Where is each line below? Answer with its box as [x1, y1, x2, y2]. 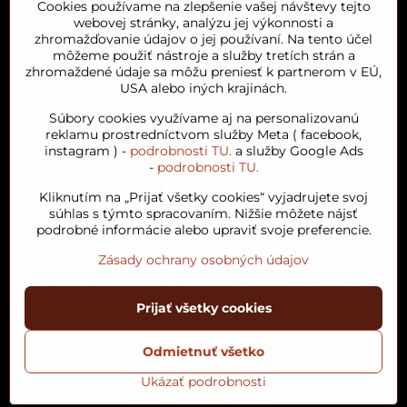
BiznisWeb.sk [230, 382, 314, 399]
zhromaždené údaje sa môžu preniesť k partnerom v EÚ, [25, 64, 382, 80]
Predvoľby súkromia [34, 343, 163, 361]
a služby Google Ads [231, 143, 363, 159]
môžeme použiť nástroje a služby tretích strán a [52, 47, 355, 64]
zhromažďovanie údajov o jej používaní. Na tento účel [35, 31, 372, 47]
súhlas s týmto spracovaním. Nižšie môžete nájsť [49, 205, 358, 222]
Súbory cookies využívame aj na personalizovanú [48, 110, 359, 126]
